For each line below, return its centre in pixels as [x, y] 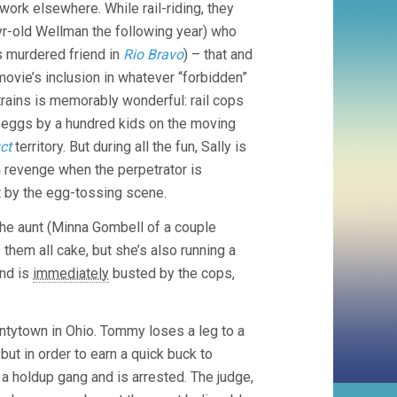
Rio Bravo [153, 54]
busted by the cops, [172, 273]
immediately [71, 273]
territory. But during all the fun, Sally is [129, 147]
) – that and [218, 54]
